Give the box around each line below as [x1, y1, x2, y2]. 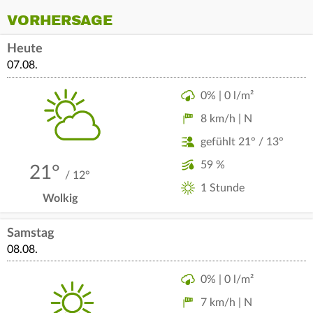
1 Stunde [200, 182, 245, 194]
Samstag [7, 226, 54, 240]
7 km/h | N [200, 297, 252, 308]
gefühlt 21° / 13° [200, 136, 284, 147]
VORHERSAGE [7, 12, 112, 29]
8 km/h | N [200, 112, 252, 124]
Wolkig [42, 192, 78, 204]
